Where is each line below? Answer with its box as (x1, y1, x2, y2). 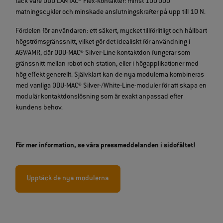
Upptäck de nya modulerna (27, 175, 110, 183)
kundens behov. (15, 104, 65, 112)
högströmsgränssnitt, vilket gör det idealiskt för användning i (15, 38, 191, 47)
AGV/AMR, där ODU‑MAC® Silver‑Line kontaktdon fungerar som (15, 49, 191, 58)
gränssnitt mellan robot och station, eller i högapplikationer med (15, 60, 199, 69)
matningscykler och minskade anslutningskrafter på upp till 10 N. (15, 8, 208, 17)
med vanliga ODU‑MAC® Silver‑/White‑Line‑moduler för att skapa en (15, 82, 207, 91)
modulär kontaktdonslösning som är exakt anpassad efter (15, 93, 183, 102)
